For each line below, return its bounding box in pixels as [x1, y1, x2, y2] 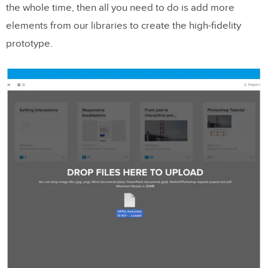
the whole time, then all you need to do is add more [6, 1, 234, 14]
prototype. [6, 37, 53, 50]
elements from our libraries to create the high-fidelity [6, 19, 241, 32]
